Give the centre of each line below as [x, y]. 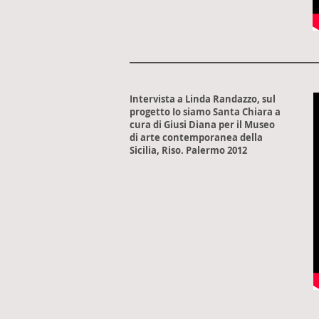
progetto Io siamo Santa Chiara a [205, 112]
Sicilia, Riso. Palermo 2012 [188, 150]
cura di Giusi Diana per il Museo [202, 125]
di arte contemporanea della [196, 137]
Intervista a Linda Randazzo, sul [203, 99]
